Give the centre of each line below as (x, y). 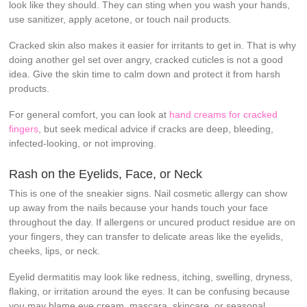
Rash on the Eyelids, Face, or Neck (106, 174)
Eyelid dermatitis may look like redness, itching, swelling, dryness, (151, 277)
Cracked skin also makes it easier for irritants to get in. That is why (153, 45)
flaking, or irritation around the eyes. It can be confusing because (150, 291)
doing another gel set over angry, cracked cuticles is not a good (146, 59)
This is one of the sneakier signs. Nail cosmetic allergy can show (148, 193)
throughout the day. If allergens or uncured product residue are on (152, 222)
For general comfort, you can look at (89, 114)
